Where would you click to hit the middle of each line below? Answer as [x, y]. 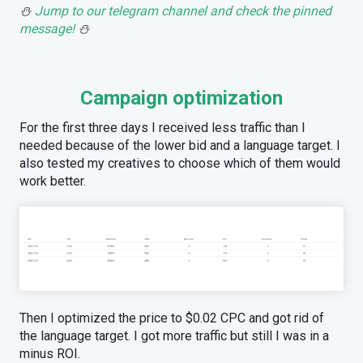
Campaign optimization [181, 98]
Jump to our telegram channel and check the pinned [183, 11]
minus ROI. [50, 353]
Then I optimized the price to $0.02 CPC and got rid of [172, 318]
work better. [53, 181]
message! [47, 28]
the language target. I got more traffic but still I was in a [174, 335]
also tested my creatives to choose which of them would [180, 163]
